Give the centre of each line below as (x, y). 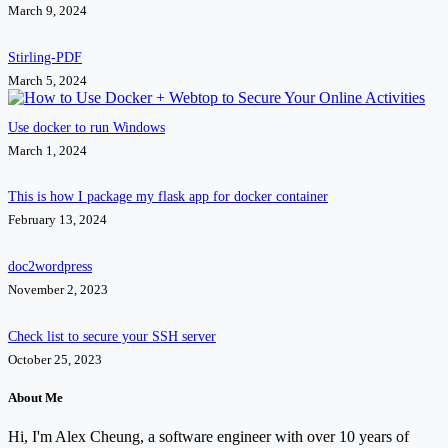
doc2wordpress (50, 266)
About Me (35, 398)
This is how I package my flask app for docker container (168, 196)
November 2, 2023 (58, 290)
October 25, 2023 (55, 359)
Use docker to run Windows (86, 126)
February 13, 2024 (57, 220)
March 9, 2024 (47, 11)
